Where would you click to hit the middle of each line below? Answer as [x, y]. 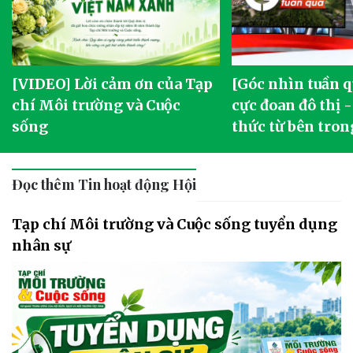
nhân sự [41, 245]
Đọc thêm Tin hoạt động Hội [104, 184]
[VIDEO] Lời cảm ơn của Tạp [113, 84]
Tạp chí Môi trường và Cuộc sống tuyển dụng [175, 224]
